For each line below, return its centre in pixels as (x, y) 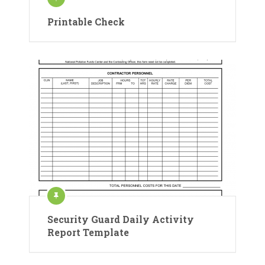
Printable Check (86, 21)
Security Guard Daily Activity (121, 219)
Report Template (88, 232)
